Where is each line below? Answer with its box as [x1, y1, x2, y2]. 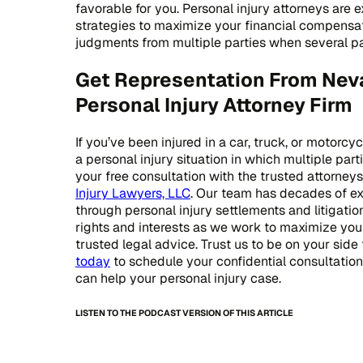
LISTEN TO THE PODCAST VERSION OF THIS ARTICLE [75, 306, 293, 318]
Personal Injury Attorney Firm [75, 92, 352, 117]
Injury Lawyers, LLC [75, 184, 190, 202]
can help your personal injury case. [75, 269, 281, 287]
